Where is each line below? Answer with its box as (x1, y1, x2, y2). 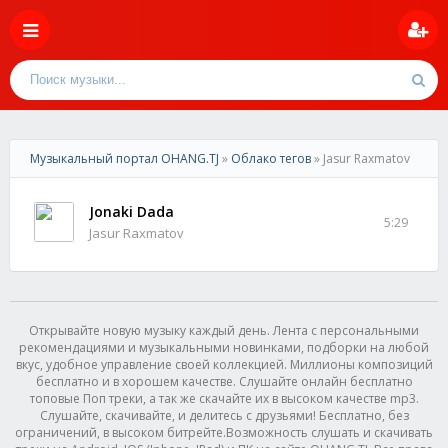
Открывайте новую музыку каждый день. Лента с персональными (29, 322, 419, 339)
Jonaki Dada (89, 202, 174, 221)
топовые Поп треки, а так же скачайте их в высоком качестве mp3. (29, 390, 419, 407)
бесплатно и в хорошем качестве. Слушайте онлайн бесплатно (35, 373, 413, 390)
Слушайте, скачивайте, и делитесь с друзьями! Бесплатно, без (39, 407, 409, 424)
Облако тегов (231, 150, 311, 167)
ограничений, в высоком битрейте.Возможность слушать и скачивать (15, 424, 433, 441)
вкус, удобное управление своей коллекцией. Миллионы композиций (15, 356, 433, 373)
